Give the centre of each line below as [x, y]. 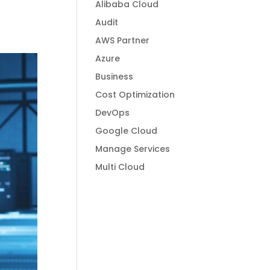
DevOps [113, 113]
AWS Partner [123, 40]
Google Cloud [127, 131]
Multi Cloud [120, 167]
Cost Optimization [135, 95]
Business [115, 77]
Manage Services [133, 149]
